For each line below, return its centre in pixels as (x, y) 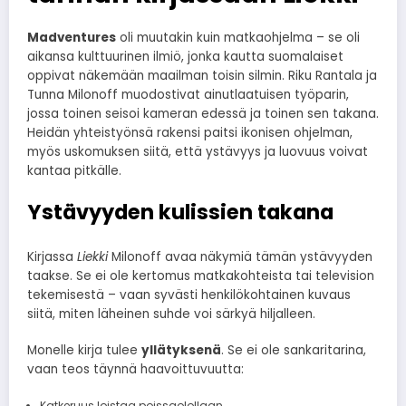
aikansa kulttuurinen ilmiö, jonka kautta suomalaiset (185, 56)
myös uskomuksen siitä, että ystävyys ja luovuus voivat (198, 151)
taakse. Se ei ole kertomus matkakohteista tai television (201, 276)
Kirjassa (52, 257)
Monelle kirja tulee (84, 351)
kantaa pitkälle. (74, 170)
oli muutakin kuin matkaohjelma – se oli (238, 37)
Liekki (92, 257)
